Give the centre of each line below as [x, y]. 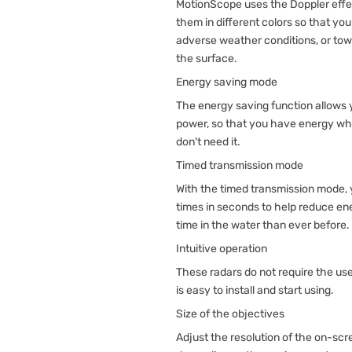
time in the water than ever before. [263, 225]
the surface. [207, 59]
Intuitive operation [222, 249]
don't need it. [208, 142]
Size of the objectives [230, 314]
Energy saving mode [227, 82]
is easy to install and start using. [255, 290]
